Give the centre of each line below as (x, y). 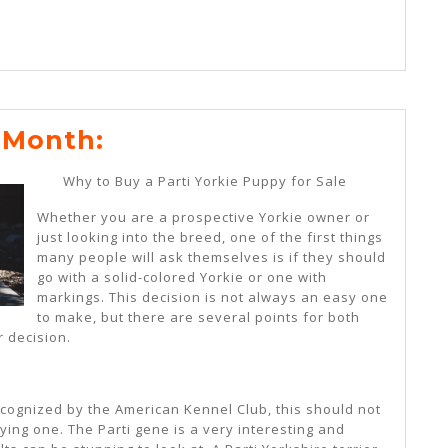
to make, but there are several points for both (198, 316)
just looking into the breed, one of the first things (210, 236)
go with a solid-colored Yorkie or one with (182, 276)
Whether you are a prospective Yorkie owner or (203, 216)
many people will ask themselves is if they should (211, 256)
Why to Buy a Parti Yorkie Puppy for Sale (205, 180)
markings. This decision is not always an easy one (212, 296)
